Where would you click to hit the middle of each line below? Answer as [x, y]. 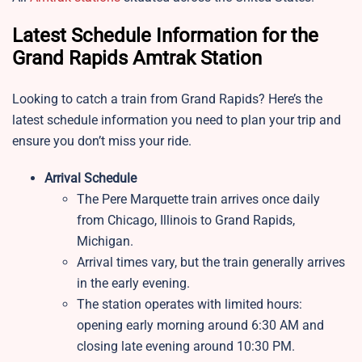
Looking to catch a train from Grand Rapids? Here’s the [167, 99]
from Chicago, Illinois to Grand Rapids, [186, 221]
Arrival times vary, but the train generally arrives [211, 263]
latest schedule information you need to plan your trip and [177, 120]
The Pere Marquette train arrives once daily [198, 200]
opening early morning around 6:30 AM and [200, 326]
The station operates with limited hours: [189, 305]
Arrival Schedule [90, 179]
